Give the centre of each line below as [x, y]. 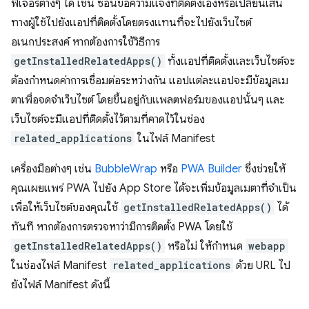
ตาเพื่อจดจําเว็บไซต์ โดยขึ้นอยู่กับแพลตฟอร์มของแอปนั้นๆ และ [148, 100]
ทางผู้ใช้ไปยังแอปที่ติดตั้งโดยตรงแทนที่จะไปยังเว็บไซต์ [131, 22]
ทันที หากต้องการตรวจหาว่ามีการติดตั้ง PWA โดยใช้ [122, 227]
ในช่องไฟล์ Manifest [60, 265]
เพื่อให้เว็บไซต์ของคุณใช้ [66, 207]
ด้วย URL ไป [262, 265]
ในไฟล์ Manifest [175, 138]
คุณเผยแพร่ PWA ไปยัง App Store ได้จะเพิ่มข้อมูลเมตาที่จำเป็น [154, 188]
